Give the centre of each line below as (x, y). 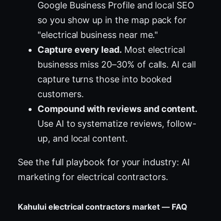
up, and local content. (83, 138)
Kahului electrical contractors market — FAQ (103, 206)
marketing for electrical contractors (92, 177)
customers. (61, 94)
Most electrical (153, 49)
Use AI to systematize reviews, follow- (117, 123)
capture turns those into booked (105, 79)
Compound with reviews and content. (118, 109)
